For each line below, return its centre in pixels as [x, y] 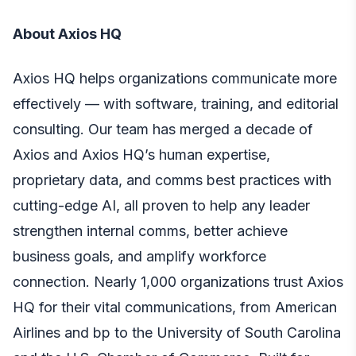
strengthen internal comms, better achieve [150, 230]
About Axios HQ [67, 33]
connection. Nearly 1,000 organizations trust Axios [178, 281]
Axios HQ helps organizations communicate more [175, 78]
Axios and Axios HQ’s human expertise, [141, 154]
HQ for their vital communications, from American [175, 307]
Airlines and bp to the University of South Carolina [177, 332]
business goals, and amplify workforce [139, 256]
